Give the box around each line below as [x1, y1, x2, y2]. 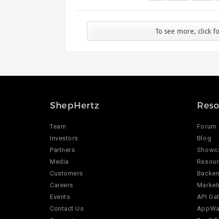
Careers [50, 181, 73, 189]
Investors [50, 134, 78, 142]
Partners [50, 146, 75, 154]
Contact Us [50, 205, 84, 213]
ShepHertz [50, 100, 100, 110]
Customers [50, 170, 83, 177]
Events [50, 193, 70, 201]
